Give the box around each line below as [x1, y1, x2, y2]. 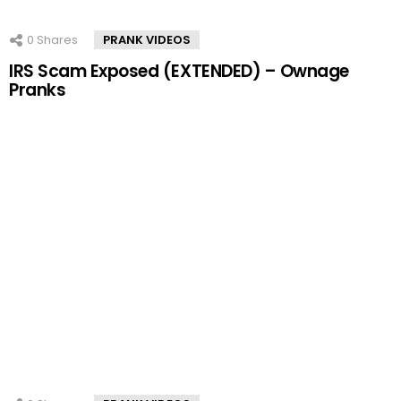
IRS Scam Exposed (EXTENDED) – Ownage [9, 58, 349, 83]
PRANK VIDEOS [103, 30, 191, 48]
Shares [34, 30, 78, 48]
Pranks [9, 77, 66, 102]
